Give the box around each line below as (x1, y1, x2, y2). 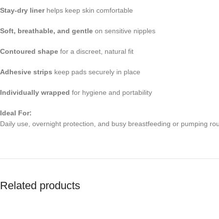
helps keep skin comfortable (44, 6, 133, 14)
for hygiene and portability (70, 88, 152, 96)
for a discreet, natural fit (58, 47, 133, 55)
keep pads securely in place (52, 67, 140, 76)
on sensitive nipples (93, 26, 155, 35)
